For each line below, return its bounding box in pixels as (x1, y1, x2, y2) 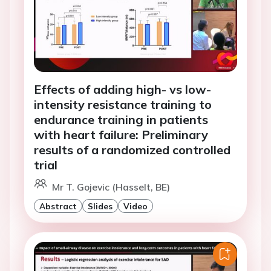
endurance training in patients (34, 112, 208, 128)
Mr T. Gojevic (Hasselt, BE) (52, 181, 170, 194)
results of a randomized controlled (34, 142, 230, 158)
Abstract (39, 201, 77, 212)
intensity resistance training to (34, 97, 212, 113)
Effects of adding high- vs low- (34, 82, 211, 97)
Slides (88, 201, 113, 212)
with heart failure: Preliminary (34, 127, 208, 143)
